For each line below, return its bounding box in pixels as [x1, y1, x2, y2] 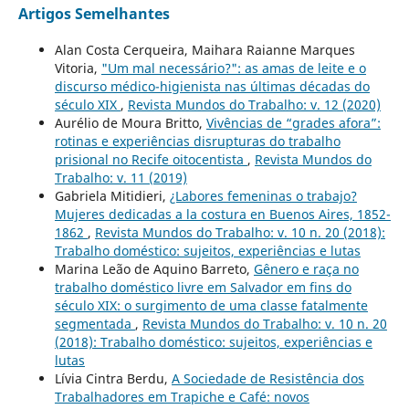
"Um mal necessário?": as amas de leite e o [100, 58, 366, 77]
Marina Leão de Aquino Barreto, [54, 259, 254, 278]
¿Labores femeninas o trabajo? [169, 186, 357, 204]
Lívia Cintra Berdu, [54, 369, 172, 387]
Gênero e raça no [253, 259, 359, 278]
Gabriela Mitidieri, [54, 186, 170, 204]
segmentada [54, 314, 135, 332]
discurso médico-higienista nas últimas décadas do [54, 77, 370, 95]
